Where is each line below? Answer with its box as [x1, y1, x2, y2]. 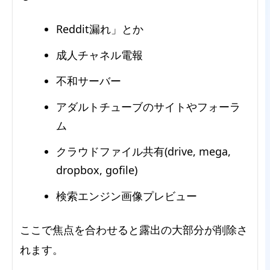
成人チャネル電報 [56, 47, 143, 62]
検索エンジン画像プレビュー [56, 188, 197, 203]
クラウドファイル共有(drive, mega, [56, 143, 231, 159]
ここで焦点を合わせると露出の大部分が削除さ [20, 222, 248, 237]
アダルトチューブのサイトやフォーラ [56, 99, 240, 114]
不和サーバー [56, 73, 121, 88]
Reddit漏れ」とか [56, 21, 143, 36]
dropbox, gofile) [56, 162, 137, 177]
